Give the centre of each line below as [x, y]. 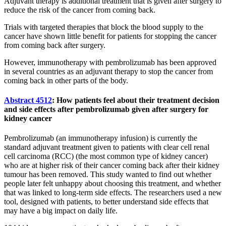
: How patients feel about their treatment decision [136, 100]
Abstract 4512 [28, 100]
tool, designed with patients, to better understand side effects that [106, 202]
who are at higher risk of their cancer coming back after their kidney [112, 165]
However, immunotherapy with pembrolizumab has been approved [110, 62]
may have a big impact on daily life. [61, 211]
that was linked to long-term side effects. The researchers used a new [113, 193]
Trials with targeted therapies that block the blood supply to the [104, 27]
